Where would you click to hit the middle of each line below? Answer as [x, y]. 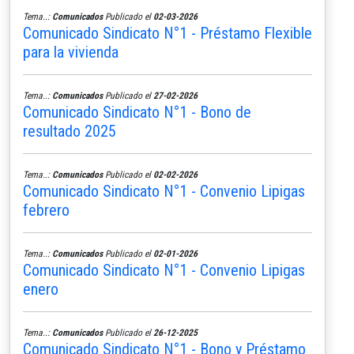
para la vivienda [71, 52]
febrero [46, 210]
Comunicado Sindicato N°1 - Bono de [137, 112]
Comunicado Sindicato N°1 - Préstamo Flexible [168, 33]
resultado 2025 [70, 131]
